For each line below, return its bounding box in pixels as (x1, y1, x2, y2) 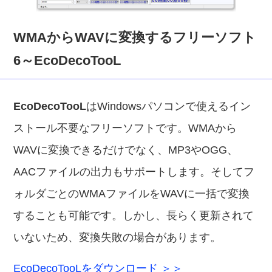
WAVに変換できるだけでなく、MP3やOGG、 (13, 144, 239, 156)
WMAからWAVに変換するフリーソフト (13, 30, 257, 45)
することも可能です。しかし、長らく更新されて (13, 209, 254, 222)
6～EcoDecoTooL (13, 53, 121, 68)
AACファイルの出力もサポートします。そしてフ (13, 166, 255, 178)
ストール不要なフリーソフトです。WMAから (13, 122, 237, 134)
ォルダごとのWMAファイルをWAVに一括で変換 (13, 188, 250, 200)
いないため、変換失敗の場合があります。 (13, 231, 222, 243)
